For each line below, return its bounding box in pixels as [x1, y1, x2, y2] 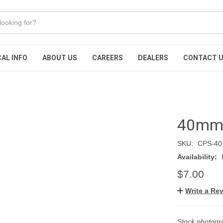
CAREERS [92, 54, 123, 62]
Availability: [177, 152, 217, 161]
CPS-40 [197, 139, 222, 147]
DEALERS [138, 54, 168, 62]
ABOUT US [42, 54, 77, 62]
